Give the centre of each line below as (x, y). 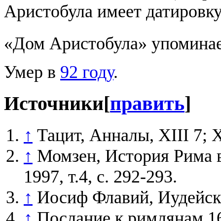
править (147, 104)
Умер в (32, 72)
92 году (87, 72)
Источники (54, 104)
